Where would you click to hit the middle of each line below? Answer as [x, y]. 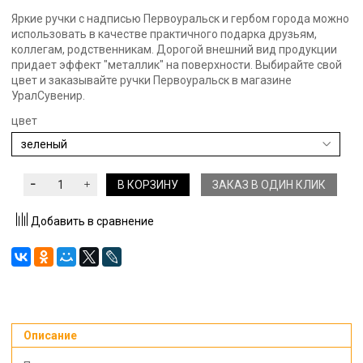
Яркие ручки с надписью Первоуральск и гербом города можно [180, 19]
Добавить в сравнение [92, 221]
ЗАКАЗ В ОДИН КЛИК [269, 185]
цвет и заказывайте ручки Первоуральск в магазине [152, 81]
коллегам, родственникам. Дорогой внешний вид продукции [174, 50]
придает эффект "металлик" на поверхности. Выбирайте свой [177, 65]
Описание [50, 335]
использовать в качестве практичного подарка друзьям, [164, 34]
